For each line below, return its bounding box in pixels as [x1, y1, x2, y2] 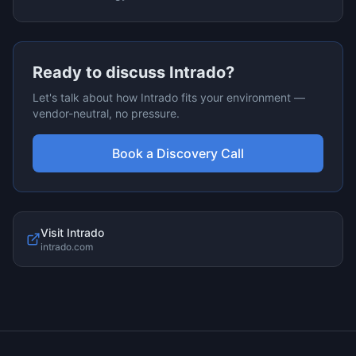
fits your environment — [178, 91, 305, 104]
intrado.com [41, 241, 93, 253]
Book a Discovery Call [112, 145, 244, 161]
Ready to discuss [33, 63, 169, 82]
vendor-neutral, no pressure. [33, 106, 180, 120]
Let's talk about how [33, 91, 141, 104]
